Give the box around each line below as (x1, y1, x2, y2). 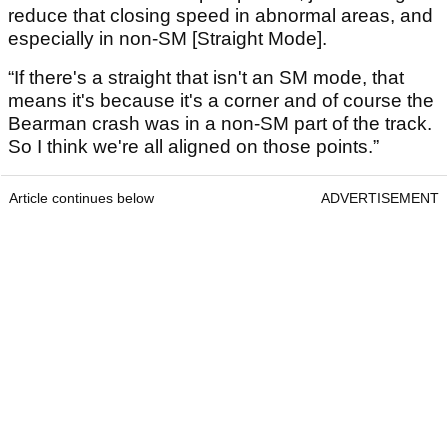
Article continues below (9, 190, 154, 207)
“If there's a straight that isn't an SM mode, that (8, 67, 404, 89)
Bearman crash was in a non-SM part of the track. (8, 113, 432, 135)
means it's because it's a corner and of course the (8, 90, 434, 112)
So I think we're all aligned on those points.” (8, 136, 379, 158)
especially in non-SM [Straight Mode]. (8, 28, 327, 50)
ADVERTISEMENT (321, 190, 439, 207)
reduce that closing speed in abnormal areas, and (8, 5, 433, 27)
